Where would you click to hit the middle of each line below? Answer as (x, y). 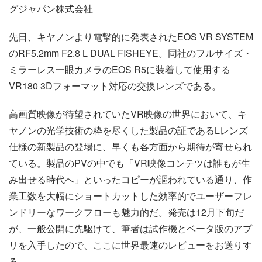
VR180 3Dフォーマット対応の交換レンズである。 (115, 85)
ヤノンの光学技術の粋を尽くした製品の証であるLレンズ (128, 130)
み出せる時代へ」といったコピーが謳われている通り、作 (130, 179)
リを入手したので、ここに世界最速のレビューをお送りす (130, 244)
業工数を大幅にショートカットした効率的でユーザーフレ (130, 195)
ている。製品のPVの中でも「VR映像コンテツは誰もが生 (130, 163)
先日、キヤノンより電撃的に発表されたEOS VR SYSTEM (131, 36)
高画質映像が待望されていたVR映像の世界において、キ (128, 113)
